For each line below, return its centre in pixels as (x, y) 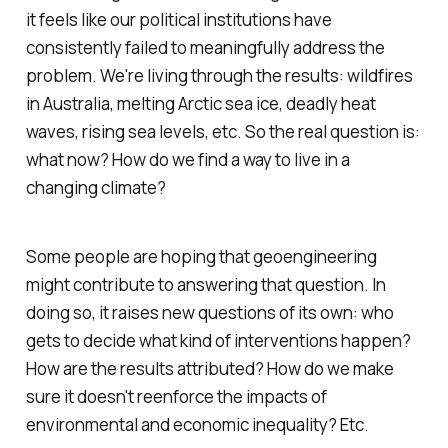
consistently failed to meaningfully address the (205, 48)
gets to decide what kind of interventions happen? (218, 340)
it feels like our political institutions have (178, 20)
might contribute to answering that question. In (205, 284)
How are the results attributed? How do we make (209, 368)
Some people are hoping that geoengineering (201, 256)
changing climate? (95, 188)
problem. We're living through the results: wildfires (219, 76)
